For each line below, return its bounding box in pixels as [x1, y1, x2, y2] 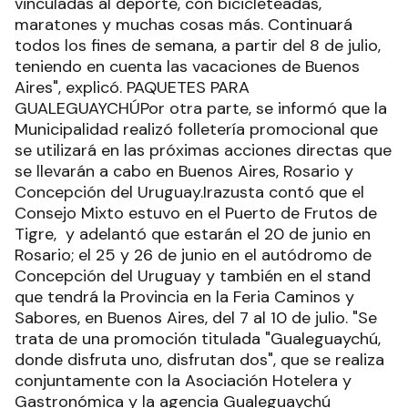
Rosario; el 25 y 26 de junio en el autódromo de [15, 243, 372, 266]
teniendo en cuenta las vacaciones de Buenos [15, 55, 360, 77]
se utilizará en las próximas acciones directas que [15, 138, 392, 161]
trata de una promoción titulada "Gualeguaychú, [15, 327, 381, 350]
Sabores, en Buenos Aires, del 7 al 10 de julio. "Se [15, 306, 377, 329]
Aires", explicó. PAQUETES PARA [15, 76, 250, 98]
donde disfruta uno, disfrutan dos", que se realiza [15, 348, 384, 371]
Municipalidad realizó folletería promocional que [15, 117, 378, 140]
